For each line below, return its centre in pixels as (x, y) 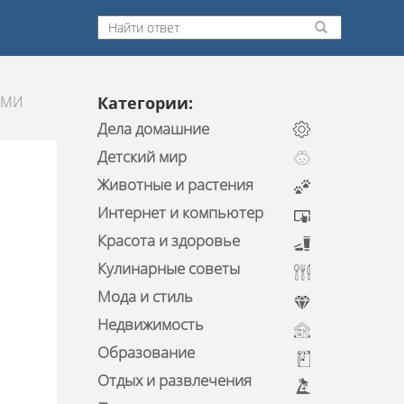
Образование (146, 352)
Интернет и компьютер (180, 212)
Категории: (145, 103)
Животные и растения (175, 184)
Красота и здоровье (168, 240)
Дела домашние (153, 129)
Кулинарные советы (168, 268)
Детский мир (142, 156)
